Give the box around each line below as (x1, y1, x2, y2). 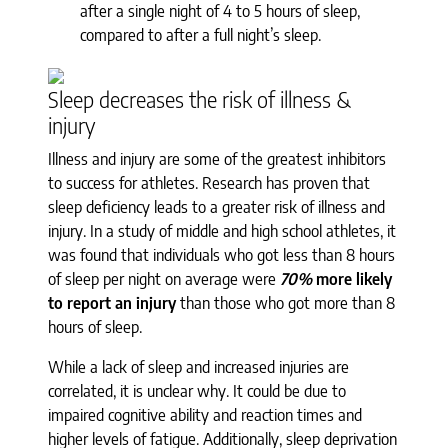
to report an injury (48, 292, 176, 313)
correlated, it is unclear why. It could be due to (48, 380, 346, 401)
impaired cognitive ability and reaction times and (48, 404, 362, 425)
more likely (316, 268, 392, 289)
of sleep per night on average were (48, 268, 280, 289)
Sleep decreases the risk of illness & (48, 85, 351, 113)
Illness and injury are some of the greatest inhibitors (48, 148, 386, 169)
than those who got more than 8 (176, 292, 395, 313)
